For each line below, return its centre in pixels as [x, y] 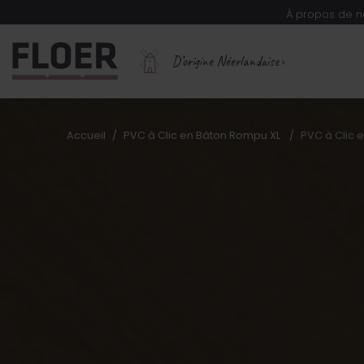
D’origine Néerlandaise [227, 61]
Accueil [87, 135]
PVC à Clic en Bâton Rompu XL [202, 135]
